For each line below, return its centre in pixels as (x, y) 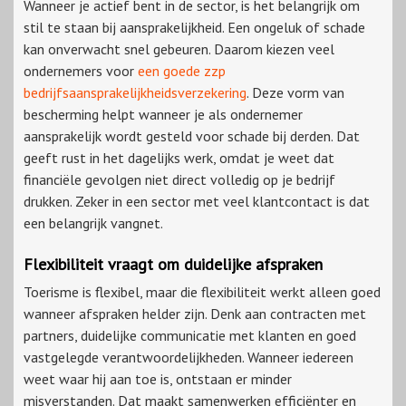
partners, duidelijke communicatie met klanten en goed (190, 336)
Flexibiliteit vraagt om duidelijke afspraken (173, 265)
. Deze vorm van (295, 93)
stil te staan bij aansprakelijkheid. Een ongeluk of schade (194, 28)
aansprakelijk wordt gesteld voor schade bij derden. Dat (192, 136)
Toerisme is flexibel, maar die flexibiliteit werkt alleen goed (202, 292)
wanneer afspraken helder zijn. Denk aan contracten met (195, 314)
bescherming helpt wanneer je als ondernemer (163, 115)
